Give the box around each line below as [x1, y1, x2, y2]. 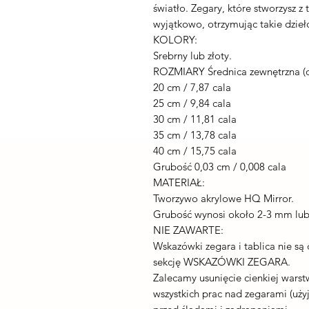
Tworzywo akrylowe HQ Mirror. [153, 192, 294, 205]
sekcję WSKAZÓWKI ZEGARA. [153, 255, 290, 268]
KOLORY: [153, 33, 197, 46]
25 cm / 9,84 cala [153, 97, 231, 110]
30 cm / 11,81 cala [153, 112, 237, 126]
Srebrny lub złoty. [153, 49, 232, 62]
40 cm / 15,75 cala [153, 144, 237, 157]
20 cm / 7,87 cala [153, 81, 231, 94]
